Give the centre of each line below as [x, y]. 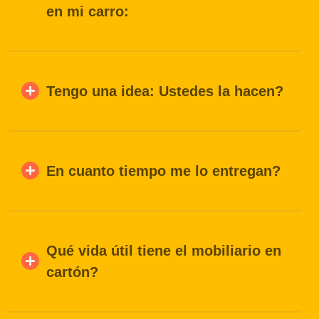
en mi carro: [88, 11]
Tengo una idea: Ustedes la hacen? [165, 91]
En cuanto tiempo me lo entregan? [163, 171]
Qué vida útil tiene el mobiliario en [164, 250]
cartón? [72, 272]
